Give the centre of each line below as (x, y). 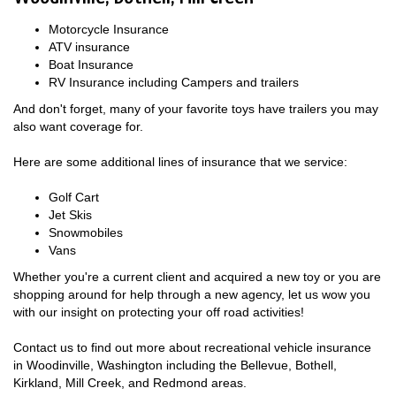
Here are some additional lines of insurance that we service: (180, 162)
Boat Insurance (91, 65)
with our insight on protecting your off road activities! (159, 312)
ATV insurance (89, 47)
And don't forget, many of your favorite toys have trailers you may (196, 109)
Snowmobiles (86, 233)
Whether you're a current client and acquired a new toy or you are (197, 277)
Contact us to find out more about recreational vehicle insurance (192, 348)
